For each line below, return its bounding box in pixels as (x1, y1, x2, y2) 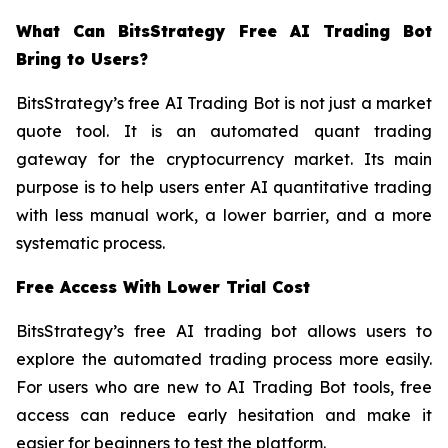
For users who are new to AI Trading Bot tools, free (16, 377, 432, 398)
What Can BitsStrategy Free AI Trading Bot (16, 21, 432, 42)
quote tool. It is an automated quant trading (16, 121, 432, 142)
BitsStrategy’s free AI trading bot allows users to (16, 321, 432, 342)
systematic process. (16, 233, 165, 254)
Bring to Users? (16, 49, 148, 70)
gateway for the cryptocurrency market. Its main (16, 149, 432, 170)
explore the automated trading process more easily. (16, 349, 432, 370)
